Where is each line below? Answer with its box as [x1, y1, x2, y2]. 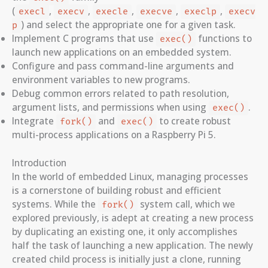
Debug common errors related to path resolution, [12, 87, 229, 100]
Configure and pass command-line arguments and [12, 59, 234, 73]
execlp [184, 6, 217, 18]
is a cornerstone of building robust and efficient [12, 183, 221, 197]
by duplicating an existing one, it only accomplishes [12, 224, 237, 238]
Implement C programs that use [12, 32, 156, 45]
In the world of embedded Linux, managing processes [12, 169, 248, 183]
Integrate [12, 114, 56, 128]
